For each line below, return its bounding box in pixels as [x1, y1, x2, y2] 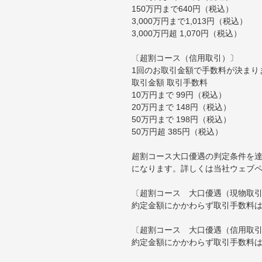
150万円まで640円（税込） [132, 4, 233, 13]
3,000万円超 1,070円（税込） [132, 28, 242, 38]
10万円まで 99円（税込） [132, 89, 226, 99]
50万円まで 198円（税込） [132, 114, 231, 124]
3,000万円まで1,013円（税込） [132, 16, 247, 26]
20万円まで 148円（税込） [132, 102, 231, 112]
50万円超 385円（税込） [132, 126, 223, 136]
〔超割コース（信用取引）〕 [132, 53, 238, 63]
